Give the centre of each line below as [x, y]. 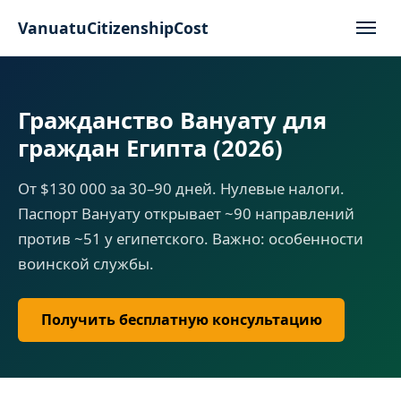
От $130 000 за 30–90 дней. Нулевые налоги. [181, 188]
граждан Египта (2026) [150, 148]
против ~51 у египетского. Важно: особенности [191, 239]
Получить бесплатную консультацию [181, 320]
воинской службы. [86, 264]
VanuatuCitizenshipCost [113, 27]
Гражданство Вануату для [172, 120]
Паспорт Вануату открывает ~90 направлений [186, 213]
